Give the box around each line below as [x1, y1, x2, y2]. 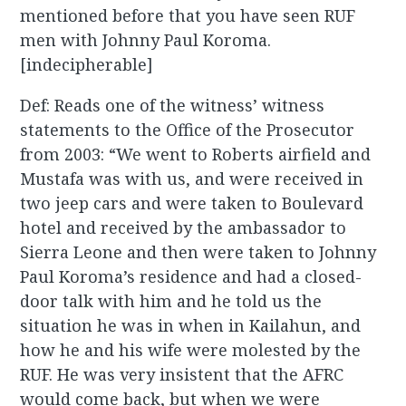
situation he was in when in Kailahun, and [20, 314, 362, 337]
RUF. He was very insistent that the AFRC [20, 363, 344, 386]
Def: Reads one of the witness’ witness [20, 94, 325, 117]
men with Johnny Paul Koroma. [20, 29, 272, 52]
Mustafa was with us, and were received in [20, 168, 364, 190]
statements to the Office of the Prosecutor [20, 119, 355, 141]
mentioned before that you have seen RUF [20, 5, 356, 27]
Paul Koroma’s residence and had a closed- [20, 266, 362, 288]
